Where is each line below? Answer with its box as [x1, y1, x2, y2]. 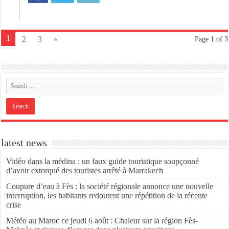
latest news [1, 136, 48, 148]
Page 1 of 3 [194, 35, 228, 43]
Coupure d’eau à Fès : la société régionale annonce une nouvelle [6, 181, 214, 191]
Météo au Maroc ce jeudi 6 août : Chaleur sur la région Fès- [6, 216, 198, 225]
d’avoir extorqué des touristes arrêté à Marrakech [6, 166, 164, 175]
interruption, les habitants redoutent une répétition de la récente [6, 191, 208, 200]
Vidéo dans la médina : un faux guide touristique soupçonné [6, 156, 199, 166]
